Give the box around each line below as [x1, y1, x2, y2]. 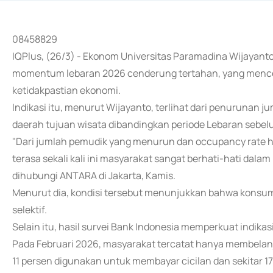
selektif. [12, 203, 47, 216]
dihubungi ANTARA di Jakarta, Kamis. [12, 169, 175, 182]
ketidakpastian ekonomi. [12, 83, 121, 97]
